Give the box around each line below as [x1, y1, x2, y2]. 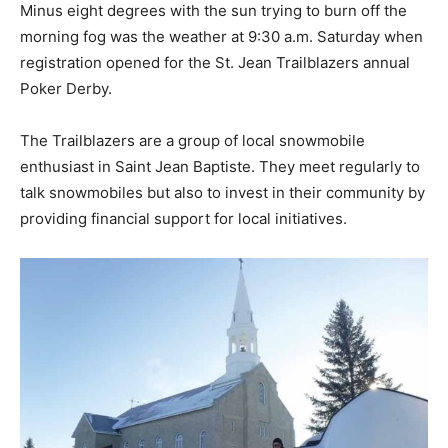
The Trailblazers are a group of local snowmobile [20, 130, 365, 150]
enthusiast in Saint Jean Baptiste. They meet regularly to [20, 156, 420, 176]
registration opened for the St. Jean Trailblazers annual [20, 52, 410, 72]
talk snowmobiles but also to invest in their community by [20, 182, 425, 202]
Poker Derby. [20, 78, 112, 98]
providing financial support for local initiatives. [20, 208, 347, 228]
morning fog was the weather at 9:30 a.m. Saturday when [20, 26, 423, 46]
